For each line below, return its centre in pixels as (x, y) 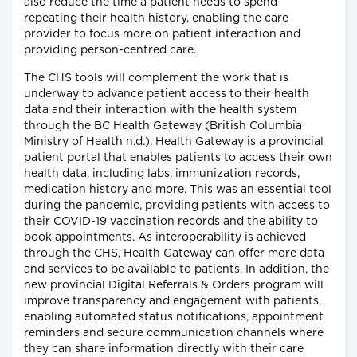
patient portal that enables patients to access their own (178, 158)
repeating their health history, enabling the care (156, 19)
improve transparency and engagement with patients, (173, 302)
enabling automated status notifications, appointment (174, 318)
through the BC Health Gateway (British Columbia (163, 126)
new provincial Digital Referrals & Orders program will (174, 286)
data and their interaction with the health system (160, 110)
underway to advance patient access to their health (167, 94)
